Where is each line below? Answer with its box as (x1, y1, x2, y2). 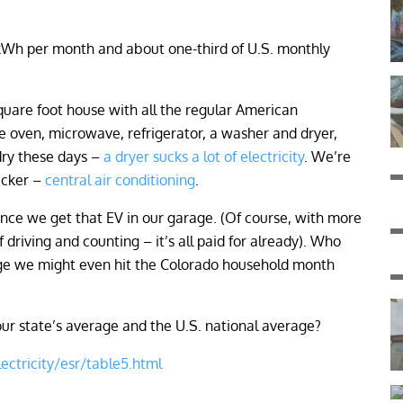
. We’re (304, 148, 351, 166)
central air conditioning (45, 171, 195, 189)
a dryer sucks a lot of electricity (103, 148, 304, 166)
